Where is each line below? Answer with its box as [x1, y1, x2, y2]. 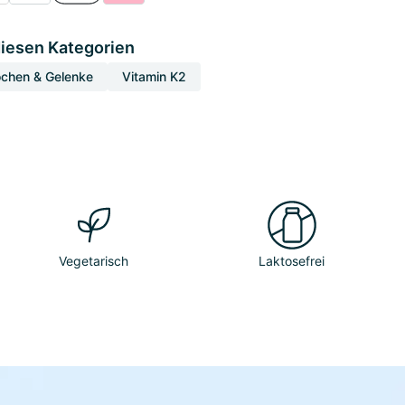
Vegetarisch [59, 253, 129, 268]
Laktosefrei [259, 253, 325, 268]
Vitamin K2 [122, 69, 186, 84]
